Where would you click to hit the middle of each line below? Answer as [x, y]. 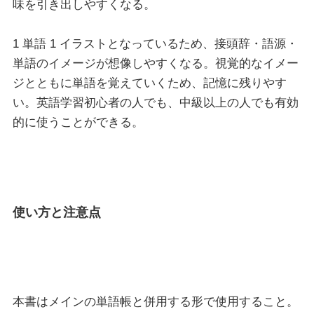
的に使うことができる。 [78, 122]
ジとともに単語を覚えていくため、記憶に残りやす [149, 83]
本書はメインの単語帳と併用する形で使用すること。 [155, 301]
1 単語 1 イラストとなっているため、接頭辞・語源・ [155, 43]
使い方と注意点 [56, 212]
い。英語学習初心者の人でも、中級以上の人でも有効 [155, 102]
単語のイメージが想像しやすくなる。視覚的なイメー [155, 63]
